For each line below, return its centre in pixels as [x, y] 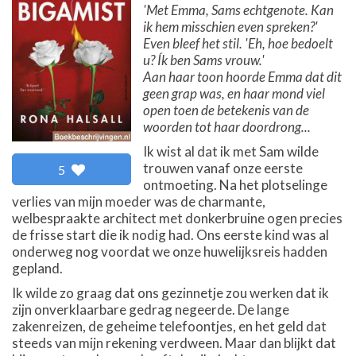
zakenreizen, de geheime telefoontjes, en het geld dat [169, 326]
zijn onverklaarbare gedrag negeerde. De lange [151, 309]
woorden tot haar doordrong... [227, 126]
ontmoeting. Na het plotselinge [235, 184]
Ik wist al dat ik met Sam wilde [231, 151]
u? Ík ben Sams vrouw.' [204, 60]
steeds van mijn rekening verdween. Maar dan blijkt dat [174, 342]
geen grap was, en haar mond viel [234, 93]
